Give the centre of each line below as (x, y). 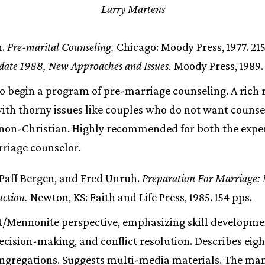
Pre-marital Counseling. (61, 47)
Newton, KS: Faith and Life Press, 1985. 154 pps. (140, 197)
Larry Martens (133, 9)
